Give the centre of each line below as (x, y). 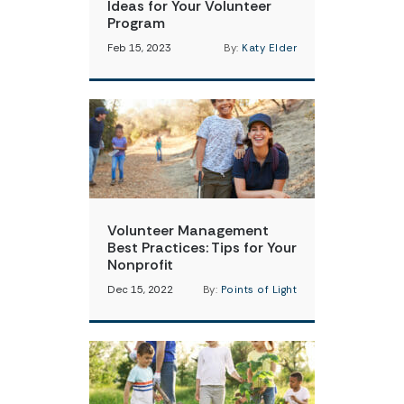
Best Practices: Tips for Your (202, 248)
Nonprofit (140, 265)
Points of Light (258, 290)
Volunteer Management (188, 230)
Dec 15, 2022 (140, 290)
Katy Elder (269, 48)
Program (136, 23)
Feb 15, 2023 (139, 48)
